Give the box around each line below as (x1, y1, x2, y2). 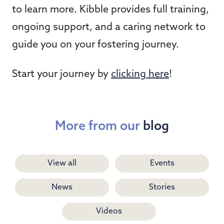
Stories (149, 183, 175, 191)
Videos (96, 207, 122, 215)
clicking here (111, 69, 169, 79)
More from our (55, 120, 143, 133)
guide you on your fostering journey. (12, 39, 181, 50)
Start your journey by (12, 69, 111, 79)
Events (149, 159, 174, 167)
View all (47, 159, 76, 167)
